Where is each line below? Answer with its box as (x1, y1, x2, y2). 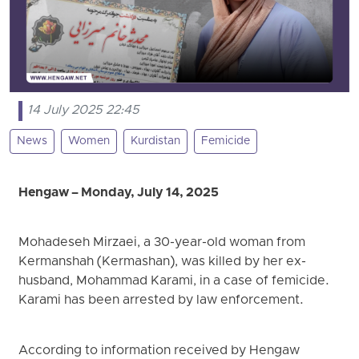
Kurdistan (131, 134, 180, 150)
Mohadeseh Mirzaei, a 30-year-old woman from (18, 235, 306, 252)
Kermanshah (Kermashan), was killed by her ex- (18, 254, 307, 271)
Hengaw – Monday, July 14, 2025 (18, 185, 220, 202)
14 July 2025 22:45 (27, 103, 140, 119)
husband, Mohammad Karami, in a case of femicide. (18, 273, 330, 290)
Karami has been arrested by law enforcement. (18, 292, 305, 309)
